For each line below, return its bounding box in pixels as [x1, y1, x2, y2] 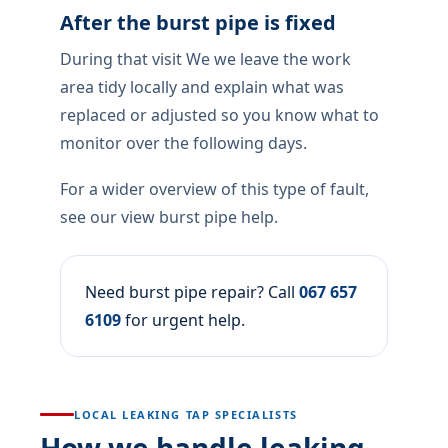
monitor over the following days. [60, 132, 307, 155]
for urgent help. [121, 309, 245, 332]
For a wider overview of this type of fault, [60, 178, 369, 201]
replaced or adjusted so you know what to [60, 104, 379, 127]
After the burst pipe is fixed [60, 9, 336, 37]
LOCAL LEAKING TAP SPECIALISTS [74, 407, 298, 423]
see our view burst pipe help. [60, 206, 278, 229]
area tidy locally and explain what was [60, 76, 344, 99]
